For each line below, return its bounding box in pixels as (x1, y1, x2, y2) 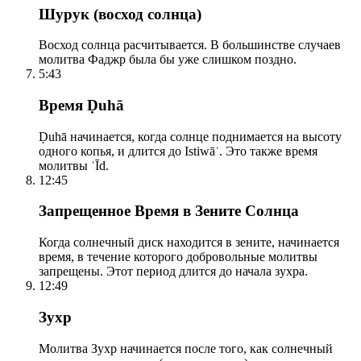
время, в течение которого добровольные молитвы (39, 250, 317, 264)
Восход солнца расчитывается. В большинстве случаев (39, 38, 341, 52)
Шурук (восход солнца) (39, 5, 201, 23)
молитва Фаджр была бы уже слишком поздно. (39, 52, 297, 67)
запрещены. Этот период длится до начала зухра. (39, 264, 308, 279)
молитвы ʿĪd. (39, 158, 109, 172)
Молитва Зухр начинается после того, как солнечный (39, 341, 333, 355)
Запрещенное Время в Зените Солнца (39, 202, 299, 220)
